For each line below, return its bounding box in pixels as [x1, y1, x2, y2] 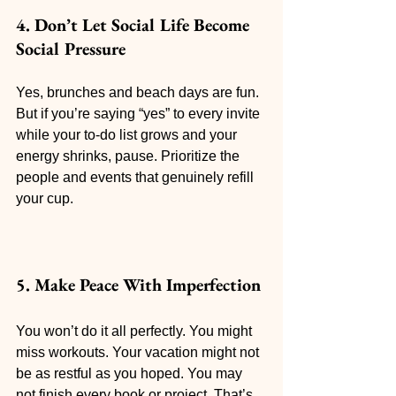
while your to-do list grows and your [16, 127, 240, 142]
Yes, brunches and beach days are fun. [16, 85, 263, 100]
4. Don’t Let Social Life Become [16, 13, 254, 36]
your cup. [16, 191, 73, 206]
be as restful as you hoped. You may [16, 366, 246, 381]
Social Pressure [16, 37, 126, 60]
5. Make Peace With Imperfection [16, 273, 261, 296]
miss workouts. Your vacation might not [16, 345, 263, 360]
